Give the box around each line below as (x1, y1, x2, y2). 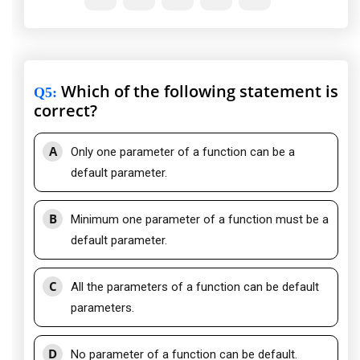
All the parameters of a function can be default (71, 280, 319, 295)
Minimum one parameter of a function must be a (71, 212, 329, 227)
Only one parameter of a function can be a (71, 145, 295, 160)
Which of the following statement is (57, 80, 338, 103)
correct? (34, 100, 97, 122)
